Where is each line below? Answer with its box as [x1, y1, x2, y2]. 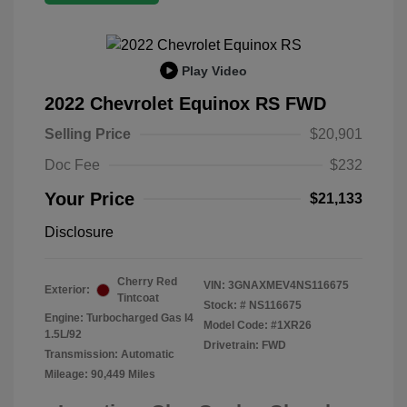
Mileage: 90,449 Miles [45, 368, 155, 382]
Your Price [45, 189, 134, 210]
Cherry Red [117, 275, 177, 289]
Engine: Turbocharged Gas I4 [45, 312, 194, 325]
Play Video [182, 63, 247, 78]
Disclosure [45, 224, 114, 241]
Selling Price [45, 126, 131, 143]
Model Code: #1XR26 [203, 319, 312, 333]
